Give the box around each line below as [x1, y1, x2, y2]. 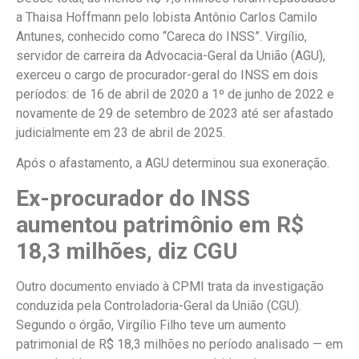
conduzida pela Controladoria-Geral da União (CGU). [16, 297, 301, 313]
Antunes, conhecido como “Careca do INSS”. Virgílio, [16, 28, 307, 44]
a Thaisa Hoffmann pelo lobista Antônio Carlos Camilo [16, 9, 317, 25]
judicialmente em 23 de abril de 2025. [16, 124, 225, 140]
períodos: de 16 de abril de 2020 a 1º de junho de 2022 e [16, 86, 334, 102]
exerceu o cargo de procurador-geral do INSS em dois [16, 67, 318, 83]
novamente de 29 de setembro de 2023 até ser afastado [16, 105, 333, 121]
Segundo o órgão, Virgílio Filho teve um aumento [16, 317, 286, 333]
